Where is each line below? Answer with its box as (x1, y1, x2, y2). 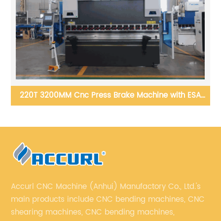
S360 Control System (72, 104, 149, 116)
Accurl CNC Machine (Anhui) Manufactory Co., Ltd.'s (11, 180, 201, 193)
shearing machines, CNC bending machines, (11, 206, 175, 219)
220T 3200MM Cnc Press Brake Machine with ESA (20, 89, 201, 102)
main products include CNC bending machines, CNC (11, 193, 205, 206)
